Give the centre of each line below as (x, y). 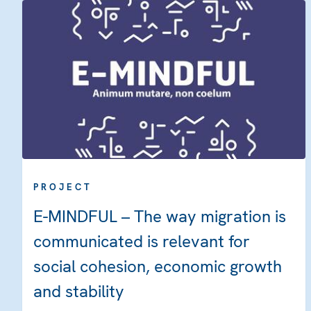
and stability (79, 292)
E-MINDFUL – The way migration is (160, 217)
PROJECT (63, 187)
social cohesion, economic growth (158, 267)
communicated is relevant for (142, 242)
